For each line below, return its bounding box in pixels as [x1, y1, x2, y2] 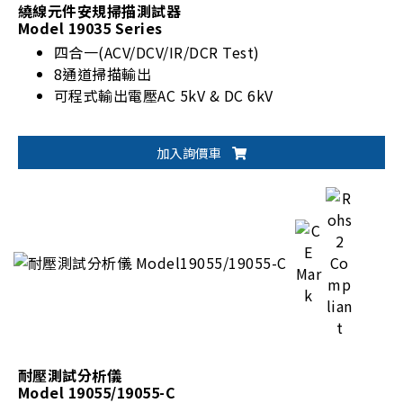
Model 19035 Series [18, 16, 163, 39]
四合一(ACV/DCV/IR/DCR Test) [54, 40, 260, 63]
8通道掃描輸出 [54, 62, 152, 85]
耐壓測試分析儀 [18, 363, 122, 386]
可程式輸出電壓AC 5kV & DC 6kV [54, 84, 273, 106]
